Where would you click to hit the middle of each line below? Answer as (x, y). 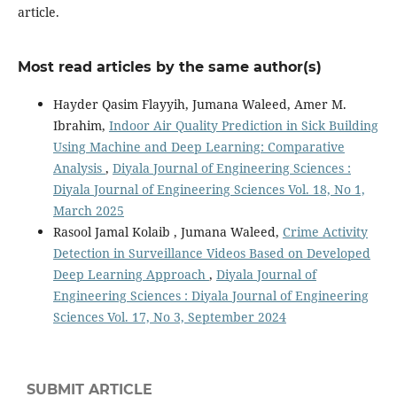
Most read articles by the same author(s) (169, 67)
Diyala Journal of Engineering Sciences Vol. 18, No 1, (209, 190)
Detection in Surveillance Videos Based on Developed (211, 253)
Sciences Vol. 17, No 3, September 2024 (169, 317)
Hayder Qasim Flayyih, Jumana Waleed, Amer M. (199, 105)
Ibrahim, (81, 126)
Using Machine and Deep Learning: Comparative (198, 147)
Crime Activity (325, 232)
